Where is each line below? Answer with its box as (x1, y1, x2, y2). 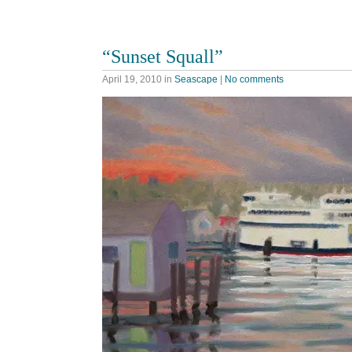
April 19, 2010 (102, 74, 162, 86)
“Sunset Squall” (102, 46, 223, 68)
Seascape (174, 74, 218, 86)
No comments (225, 74, 284, 86)
